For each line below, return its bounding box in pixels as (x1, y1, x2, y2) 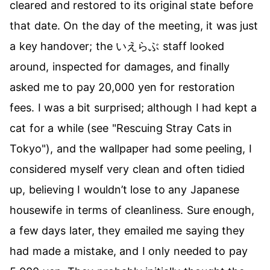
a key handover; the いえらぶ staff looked (10, 40, 225, 52)
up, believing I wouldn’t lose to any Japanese (10, 183, 239, 196)
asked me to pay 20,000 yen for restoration (10, 81, 235, 93)
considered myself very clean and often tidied (10, 163, 245, 175)
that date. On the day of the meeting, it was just (10, 19, 259, 32)
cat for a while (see (10, 122, 112, 134)
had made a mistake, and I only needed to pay (10, 245, 248, 257)
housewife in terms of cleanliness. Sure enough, (10, 204, 255, 216)
